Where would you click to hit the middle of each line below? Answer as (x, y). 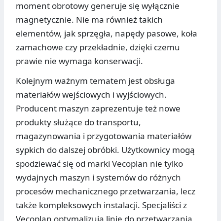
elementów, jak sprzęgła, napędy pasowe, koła (107, 34)
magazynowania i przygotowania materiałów (104, 136)
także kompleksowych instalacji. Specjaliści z (101, 205)
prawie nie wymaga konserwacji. (79, 61)
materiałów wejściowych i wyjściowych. (91, 95)
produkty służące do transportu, (78, 122)
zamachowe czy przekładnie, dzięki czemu (98, 47)
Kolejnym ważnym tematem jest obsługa (95, 81)
